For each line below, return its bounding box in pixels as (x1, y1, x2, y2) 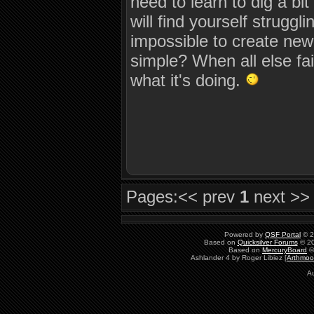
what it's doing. (130, 71, 246, 90)
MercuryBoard (262, 246, 307, 254)
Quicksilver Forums (237, 238, 298, 246)
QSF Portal (265, 231, 301, 238)
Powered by (224, 231, 265, 238)
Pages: (126, 187, 179, 206)
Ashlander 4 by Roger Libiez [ (191, 254, 287, 261)
